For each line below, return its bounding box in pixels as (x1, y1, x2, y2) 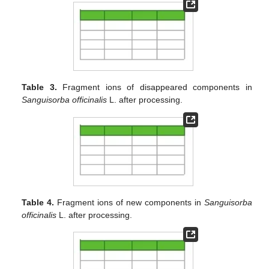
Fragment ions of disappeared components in (56, 82, 252, 92)
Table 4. (22, 198, 55, 208)
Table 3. (22, 82, 57, 92)
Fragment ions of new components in (54, 198, 204, 208)
